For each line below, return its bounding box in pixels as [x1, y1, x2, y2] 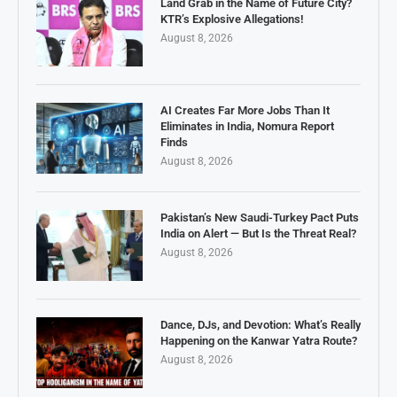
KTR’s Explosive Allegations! [160, 12, 303, 26]
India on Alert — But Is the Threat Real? [160, 226, 356, 240]
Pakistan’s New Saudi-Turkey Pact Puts [160, 210, 359, 224]
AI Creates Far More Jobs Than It [160, 103, 330, 117]
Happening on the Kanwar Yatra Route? [160, 333, 357, 347]
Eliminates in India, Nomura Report [160, 119, 334, 133]
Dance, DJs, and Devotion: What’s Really [160, 317, 361, 331]
